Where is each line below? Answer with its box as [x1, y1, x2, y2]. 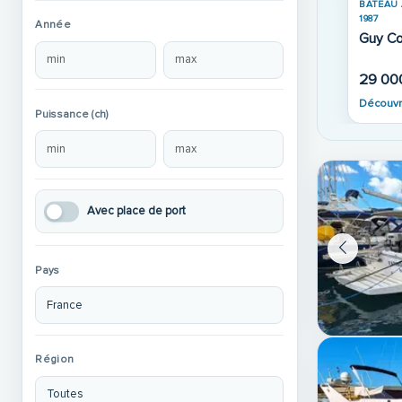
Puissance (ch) [35, 107, 109, 121]
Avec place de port [87, 204, 187, 219]
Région [35, 353, 74, 367]
